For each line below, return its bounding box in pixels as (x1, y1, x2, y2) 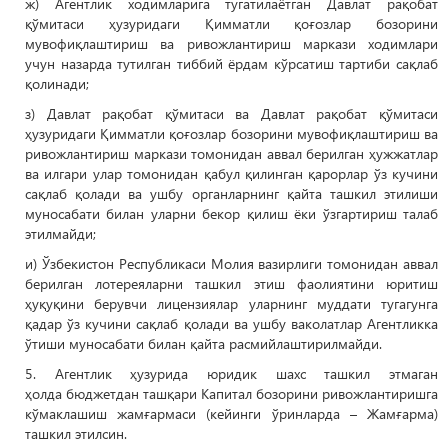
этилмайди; (25, 224, 96, 243)
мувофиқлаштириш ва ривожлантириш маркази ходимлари (25, 34, 438, 53)
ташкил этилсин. (25, 424, 127, 443)
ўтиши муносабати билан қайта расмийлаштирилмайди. (25, 334, 382, 353)
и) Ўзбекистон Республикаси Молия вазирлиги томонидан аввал (25, 254, 438, 273)
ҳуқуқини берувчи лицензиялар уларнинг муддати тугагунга (25, 294, 438, 313)
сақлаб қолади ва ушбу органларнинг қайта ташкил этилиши (25, 184, 438, 203)
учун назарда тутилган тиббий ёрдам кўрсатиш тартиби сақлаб (25, 54, 438, 73)
